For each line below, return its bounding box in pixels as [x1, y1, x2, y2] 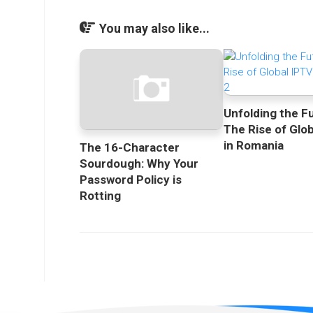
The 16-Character [80, 140, 180, 155]
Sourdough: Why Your [80, 156, 198, 171]
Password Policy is [80, 173, 182, 187]
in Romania [224, 138, 284, 152]
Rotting [80, 189, 121, 203]
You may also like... [99, 20, 210, 36]
